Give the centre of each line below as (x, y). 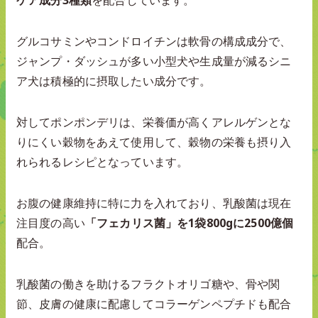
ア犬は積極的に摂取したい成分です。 (114, 81)
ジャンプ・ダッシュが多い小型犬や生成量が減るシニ (154, 61)
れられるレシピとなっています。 (103, 161)
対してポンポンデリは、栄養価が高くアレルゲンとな (154, 122)
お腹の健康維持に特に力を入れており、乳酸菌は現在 (154, 203)
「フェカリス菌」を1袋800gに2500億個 (189, 223)
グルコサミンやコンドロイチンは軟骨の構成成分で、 (154, 41)
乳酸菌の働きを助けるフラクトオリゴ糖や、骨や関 (148, 284)
